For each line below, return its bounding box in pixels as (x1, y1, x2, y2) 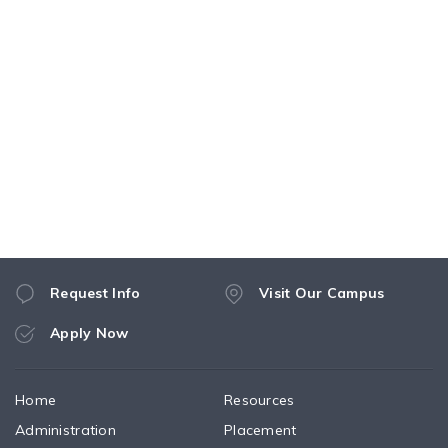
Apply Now (50, 324, 129, 342)
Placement (224, 421, 297, 439)
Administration (15, 421, 116, 439)
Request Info (50, 284, 141, 302)
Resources (224, 391, 295, 409)
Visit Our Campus (259, 284, 385, 302)
